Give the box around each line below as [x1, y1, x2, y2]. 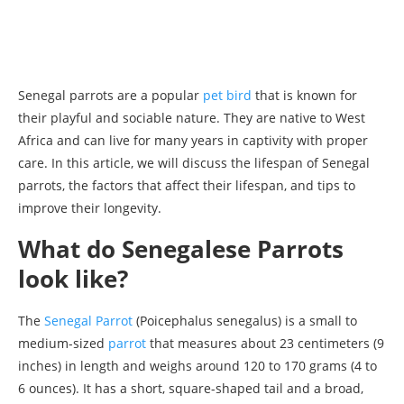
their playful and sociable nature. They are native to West [18, 108, 365, 126]
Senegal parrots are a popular [18, 86, 203, 104]
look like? [18, 262, 128, 295]
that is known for [252, 86, 357, 104]
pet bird [203, 86, 252, 104]
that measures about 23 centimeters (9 [146, 334, 384, 352]
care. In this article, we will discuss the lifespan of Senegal [18, 153, 370, 171]
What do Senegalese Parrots [18, 232, 344, 265]
